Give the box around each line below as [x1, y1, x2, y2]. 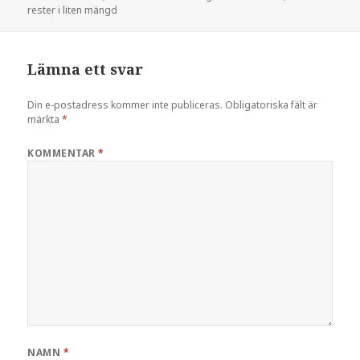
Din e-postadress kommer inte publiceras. [27, 97, 223, 112]
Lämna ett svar [27, 59, 144, 79]
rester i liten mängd [27, 3, 118, 18]
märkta [27, 112, 63, 126]
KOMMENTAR [27, 145, 99, 160]
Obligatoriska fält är [225, 97, 318, 112]
